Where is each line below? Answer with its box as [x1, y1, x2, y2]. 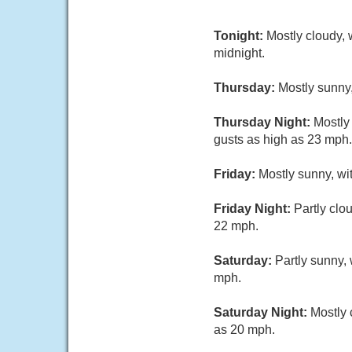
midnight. [214, 46, 265, 60]
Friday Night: [214, 202, 294, 215]
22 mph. [214, 219, 258, 233]
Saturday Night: [214, 306, 310, 319]
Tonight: [214, 29, 266, 42]
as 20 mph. [214, 323, 275, 336]
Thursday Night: [214, 115, 313, 129]
